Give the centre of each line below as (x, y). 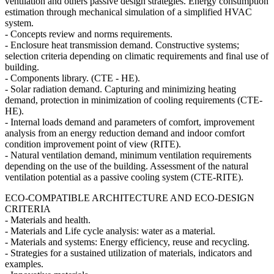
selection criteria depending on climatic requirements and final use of (137, 56)
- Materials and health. (48, 220)
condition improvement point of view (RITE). (93, 144)
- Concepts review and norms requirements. (89, 34)
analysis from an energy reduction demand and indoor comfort (125, 133)
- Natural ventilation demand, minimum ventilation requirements (128, 155)
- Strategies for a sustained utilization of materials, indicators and (128, 253)
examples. (24, 264)
